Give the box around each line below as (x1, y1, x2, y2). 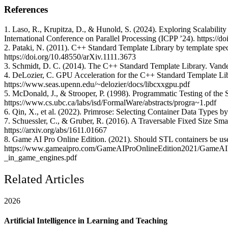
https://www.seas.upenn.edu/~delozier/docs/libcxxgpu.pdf (4, 79, 190, 89)
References (4, 4, 48, 15)
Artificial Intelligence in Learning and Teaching (4, 216, 167, 225)
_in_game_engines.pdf (4, 153, 77, 162)
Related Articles (4, 172, 84, 186)
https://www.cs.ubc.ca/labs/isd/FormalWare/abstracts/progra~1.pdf (4, 98, 216, 107)
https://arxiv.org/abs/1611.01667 (4, 125, 107, 134)
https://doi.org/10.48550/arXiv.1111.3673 (4, 52, 136, 61)
